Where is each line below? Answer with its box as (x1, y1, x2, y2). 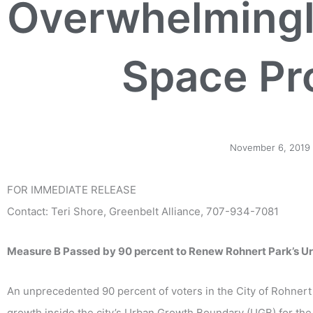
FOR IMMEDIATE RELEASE (7, 182, 136, 196)
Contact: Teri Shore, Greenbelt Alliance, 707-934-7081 (7, 204, 279, 218)
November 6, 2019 (230, 141, 310, 153)
